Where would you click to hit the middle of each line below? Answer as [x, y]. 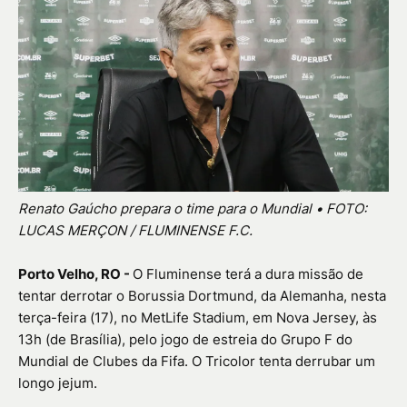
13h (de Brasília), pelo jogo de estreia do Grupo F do [185, 340]
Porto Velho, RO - [75, 274]
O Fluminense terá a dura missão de [248, 274]
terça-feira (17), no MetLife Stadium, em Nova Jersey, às [198, 318]
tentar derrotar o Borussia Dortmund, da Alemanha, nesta [202, 296]
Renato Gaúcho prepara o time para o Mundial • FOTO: [193, 209]
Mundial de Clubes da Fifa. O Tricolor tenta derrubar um [197, 362]
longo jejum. [58, 383]
